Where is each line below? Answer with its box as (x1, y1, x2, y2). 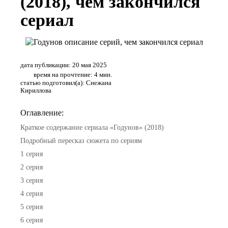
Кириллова (20, 86, 51, 94)
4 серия (20, 189, 43, 197)
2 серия (20, 163, 43, 171)
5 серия (20, 203, 43, 211)
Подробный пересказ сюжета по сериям (20, 136, 142, 145)
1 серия (20, 150, 43, 158)
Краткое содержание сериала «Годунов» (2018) (20, 123, 164, 131)
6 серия (20, 216, 43, 224)
